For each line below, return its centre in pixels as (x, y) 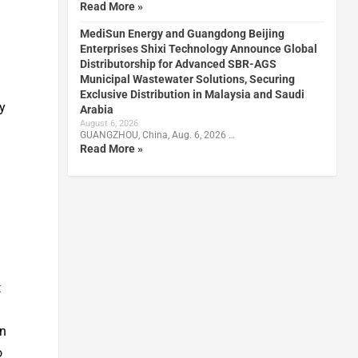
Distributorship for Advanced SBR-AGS (178, 64)
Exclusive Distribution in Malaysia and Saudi (192, 94)
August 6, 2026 (109, 123)
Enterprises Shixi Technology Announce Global (198, 48)
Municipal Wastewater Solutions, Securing (187, 79)
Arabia (96, 109)
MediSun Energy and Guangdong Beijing (182, 33)
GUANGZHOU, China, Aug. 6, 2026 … (157, 135)
